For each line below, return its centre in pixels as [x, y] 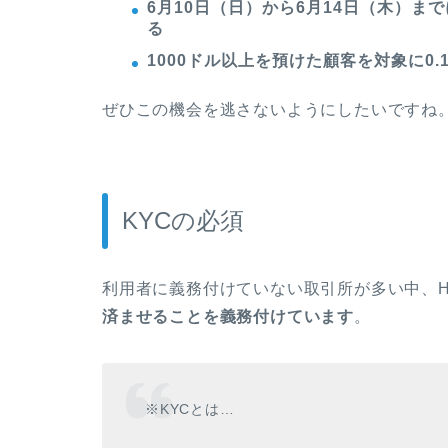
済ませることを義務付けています [228, 316]
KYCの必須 [183, 220]
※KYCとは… [190, 409]
